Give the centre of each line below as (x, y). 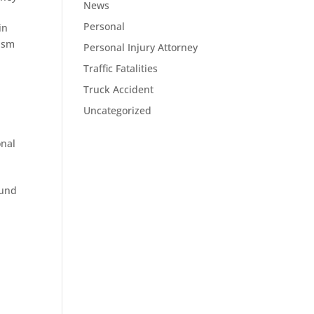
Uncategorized (118, 110)
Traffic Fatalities (121, 68)
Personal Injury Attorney (141, 47)
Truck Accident (119, 89)
